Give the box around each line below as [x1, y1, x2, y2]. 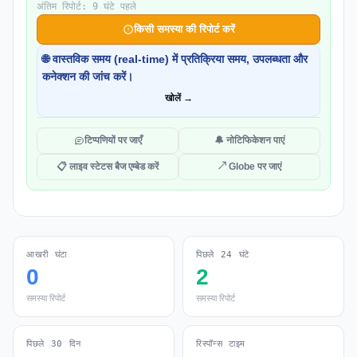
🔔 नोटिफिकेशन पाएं [214, 135, 284, 146]
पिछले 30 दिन [26, 339, 81, 349]
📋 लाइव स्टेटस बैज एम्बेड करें [57, 161, 159, 172]
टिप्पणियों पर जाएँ [84, 135, 142, 146]
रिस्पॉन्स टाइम [196, 339, 245, 349]
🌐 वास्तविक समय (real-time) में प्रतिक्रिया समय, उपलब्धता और [42, 53, 308, 65]
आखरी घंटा [26, 249, 67, 260]
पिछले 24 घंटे [196, 249, 249, 260]
